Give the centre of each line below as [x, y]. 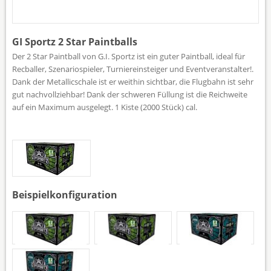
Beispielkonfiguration [65, 194]
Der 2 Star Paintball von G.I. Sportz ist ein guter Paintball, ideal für [129, 56]
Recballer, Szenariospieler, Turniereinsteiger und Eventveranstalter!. [133, 69]
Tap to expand [135, 147]
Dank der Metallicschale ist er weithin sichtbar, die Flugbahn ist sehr [133, 81]
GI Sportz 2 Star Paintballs [75, 41]
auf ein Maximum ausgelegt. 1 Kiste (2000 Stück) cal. [105, 107]
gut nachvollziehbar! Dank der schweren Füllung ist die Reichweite [130, 94]
